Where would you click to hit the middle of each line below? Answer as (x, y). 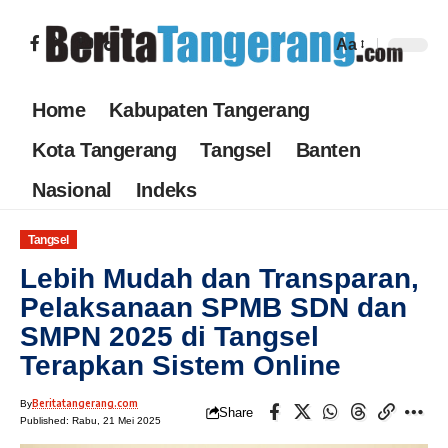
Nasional (72, 189)
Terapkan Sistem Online (180, 366)
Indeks (166, 189)
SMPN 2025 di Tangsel (169, 337)
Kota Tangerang (104, 149)
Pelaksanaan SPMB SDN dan (213, 308)
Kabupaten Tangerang (209, 109)
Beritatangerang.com (85, 403)
